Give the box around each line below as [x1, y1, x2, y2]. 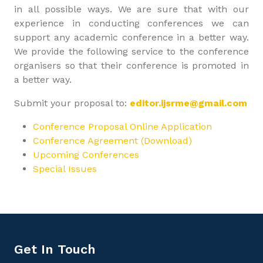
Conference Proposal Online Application [33, 121, 212, 132]
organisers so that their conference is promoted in [14, 60, 249, 71]
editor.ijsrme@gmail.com [130, 97, 247, 109]
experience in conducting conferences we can [14, 18, 249, 29]
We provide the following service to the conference [14, 46, 249, 57]
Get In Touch [14, 242, 96, 257]
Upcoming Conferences [33, 149, 139, 160]
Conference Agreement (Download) [33, 135, 192, 146]
